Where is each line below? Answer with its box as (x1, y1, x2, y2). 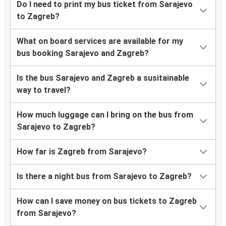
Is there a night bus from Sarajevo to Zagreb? (17, 172, 192, 182)
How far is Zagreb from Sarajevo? (17, 147, 147, 157)
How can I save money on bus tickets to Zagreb (17, 196, 197, 206)
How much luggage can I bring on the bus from (17, 110, 193, 120)
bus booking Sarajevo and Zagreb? (17, 48, 149, 59)
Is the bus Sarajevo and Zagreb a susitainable (17, 73, 189, 83)
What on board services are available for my (17, 36, 183, 46)
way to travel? (17, 85, 71, 95)
